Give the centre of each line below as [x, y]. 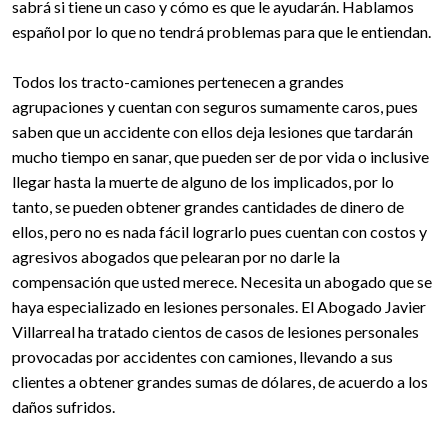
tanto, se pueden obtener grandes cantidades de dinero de [208, 206]
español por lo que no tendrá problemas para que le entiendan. [221, 31]
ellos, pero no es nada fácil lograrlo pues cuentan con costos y [219, 231]
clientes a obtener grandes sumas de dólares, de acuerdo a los [220, 381]
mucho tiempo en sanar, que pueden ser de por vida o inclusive [220, 156]
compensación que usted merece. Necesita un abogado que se [222, 281]
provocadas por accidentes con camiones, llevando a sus [202, 356]
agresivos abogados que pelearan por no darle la [176, 256]
